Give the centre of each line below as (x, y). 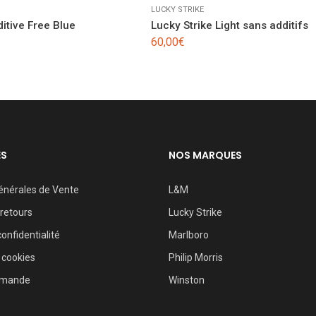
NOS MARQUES (205, 156)
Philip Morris (196, 258)
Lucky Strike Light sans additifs (230, 25)
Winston (187, 280)
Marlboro (189, 235)
